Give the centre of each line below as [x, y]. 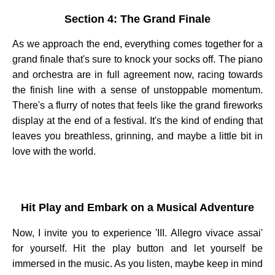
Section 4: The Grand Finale [137, 19]
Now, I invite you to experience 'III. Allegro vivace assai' [137, 233]
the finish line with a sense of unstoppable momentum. [137, 90]
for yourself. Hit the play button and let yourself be [137, 248]
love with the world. [54, 152]
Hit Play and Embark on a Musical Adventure [137, 207]
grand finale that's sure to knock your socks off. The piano [137, 60]
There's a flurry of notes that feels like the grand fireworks [137, 106]
